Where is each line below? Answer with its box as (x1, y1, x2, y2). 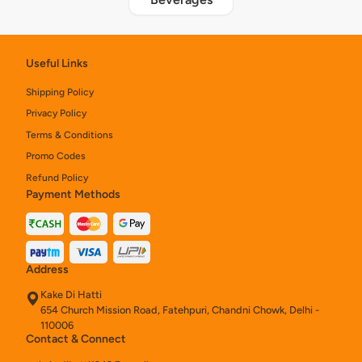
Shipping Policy (26, 86, 94, 99)
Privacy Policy (26, 107, 86, 120)
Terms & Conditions (26, 128, 113, 141)
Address (26, 262, 69, 276)
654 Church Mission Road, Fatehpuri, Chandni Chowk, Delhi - (40, 304, 319, 317)
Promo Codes (26, 150, 86, 162)
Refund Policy (26, 171, 88, 183)
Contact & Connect (26, 332, 126, 347)
